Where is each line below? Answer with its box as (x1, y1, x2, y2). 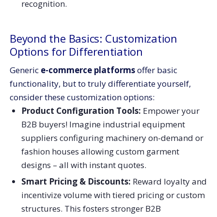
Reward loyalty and (132, 176, 207, 187)
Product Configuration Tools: (21, 105, 141, 116)
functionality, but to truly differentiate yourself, (10, 77, 191, 89)
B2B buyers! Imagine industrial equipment (21, 118, 185, 130)
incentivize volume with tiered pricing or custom (21, 189, 205, 201)
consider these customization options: (10, 91, 155, 103)
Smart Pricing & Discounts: (21, 176, 133, 187)
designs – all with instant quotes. (21, 159, 146, 170)
